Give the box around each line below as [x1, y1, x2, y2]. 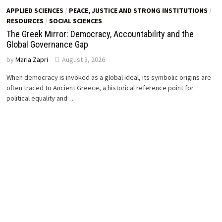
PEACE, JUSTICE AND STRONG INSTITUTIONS [69, 6, 208, 15]
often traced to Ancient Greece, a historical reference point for [6, 83, 194, 93]
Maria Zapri [15, 55, 49, 64]
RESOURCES [6, 16, 44, 26]
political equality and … [6, 94, 76, 103]
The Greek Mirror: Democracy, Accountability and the [6, 29, 194, 40]
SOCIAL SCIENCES [49, 16, 103, 26]
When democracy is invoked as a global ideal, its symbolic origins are [6, 73, 212, 82]
